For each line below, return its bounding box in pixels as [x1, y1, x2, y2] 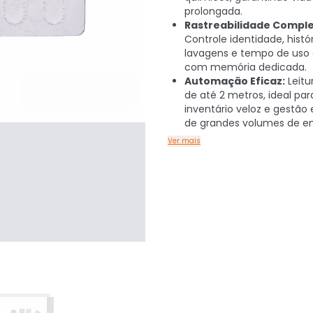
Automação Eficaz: [184, 74, 285, 88]
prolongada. [184, 4, 242, 18]
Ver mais [168, 136, 201, 146]
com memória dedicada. [184, 60, 307, 74]
